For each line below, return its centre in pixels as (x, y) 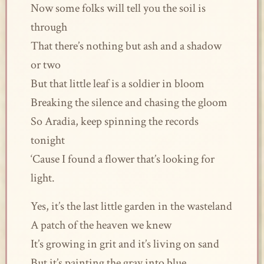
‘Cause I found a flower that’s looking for (122, 159)
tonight (47, 140)
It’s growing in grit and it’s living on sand (125, 244)
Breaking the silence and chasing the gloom (129, 103)
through (49, 27)
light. (42, 178)
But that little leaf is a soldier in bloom (117, 84)
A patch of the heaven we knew (101, 225)
